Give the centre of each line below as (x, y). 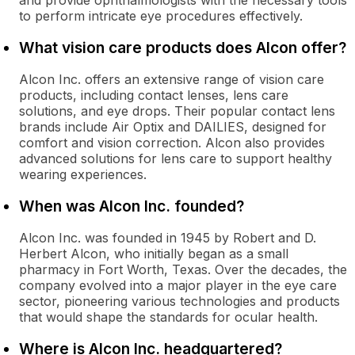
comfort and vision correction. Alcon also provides (172, 143)
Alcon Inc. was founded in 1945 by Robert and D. (168, 238)
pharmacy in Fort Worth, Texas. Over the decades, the (183, 269)
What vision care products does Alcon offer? (183, 48)
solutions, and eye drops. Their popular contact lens (177, 111)
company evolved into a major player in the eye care (178, 285)
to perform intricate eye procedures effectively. (161, 16)
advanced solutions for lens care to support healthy (176, 158)
